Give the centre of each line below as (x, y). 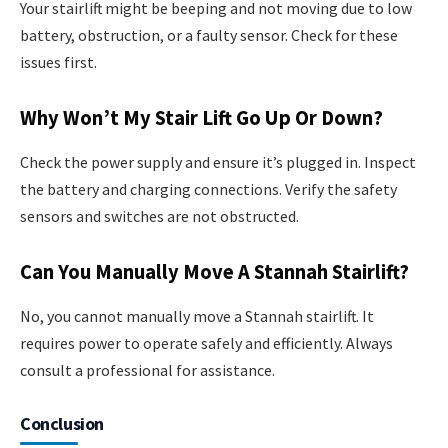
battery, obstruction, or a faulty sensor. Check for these (209, 34)
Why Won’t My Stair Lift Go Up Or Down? (201, 118)
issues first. (58, 61)
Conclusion (62, 423)
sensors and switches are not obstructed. (159, 215)
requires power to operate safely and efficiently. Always (206, 342)
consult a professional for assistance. (147, 369)
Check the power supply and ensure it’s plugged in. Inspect (218, 161)
